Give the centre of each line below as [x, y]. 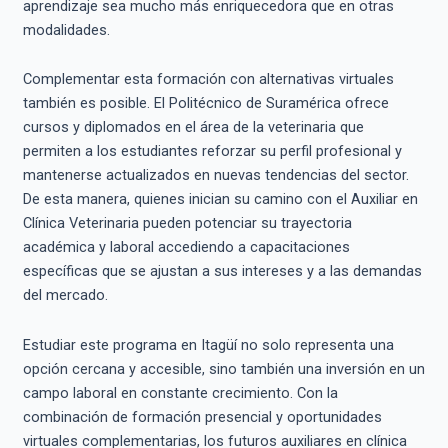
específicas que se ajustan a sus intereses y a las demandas [222, 271]
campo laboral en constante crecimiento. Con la [180, 392]
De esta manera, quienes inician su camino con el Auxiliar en [220, 199]
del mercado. [65, 295]
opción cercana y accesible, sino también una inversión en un [223, 368]
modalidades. [66, 29]
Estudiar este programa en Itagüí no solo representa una [208, 344]
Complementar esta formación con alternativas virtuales [208, 79]
